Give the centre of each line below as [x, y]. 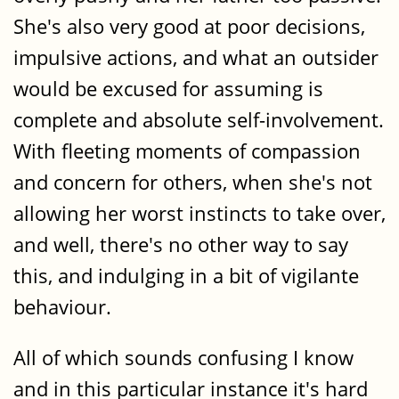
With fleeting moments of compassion [187, 151]
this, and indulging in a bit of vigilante [186, 275]
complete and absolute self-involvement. [199, 119]
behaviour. [62, 306]
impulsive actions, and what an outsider [196, 57]
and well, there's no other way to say [181, 244]
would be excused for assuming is [168, 88]
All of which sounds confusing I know [183, 358]
